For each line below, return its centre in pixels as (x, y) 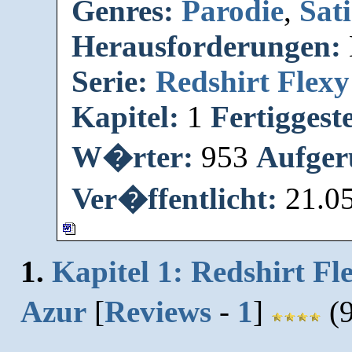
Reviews (158, 311)
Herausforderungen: (207, 46)
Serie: (110, 81)
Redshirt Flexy (253, 81)
